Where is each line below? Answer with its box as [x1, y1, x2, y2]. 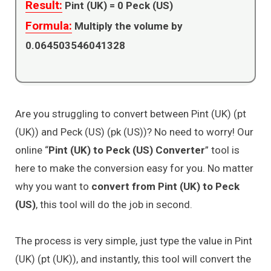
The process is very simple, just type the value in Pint [15, 235, 252, 247]
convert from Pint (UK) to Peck [91, 180, 240, 192]
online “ [15, 143, 48, 156]
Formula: [25, 18, 72, 33]
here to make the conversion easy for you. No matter [15, 162, 253, 174]
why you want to [15, 180, 91, 192]
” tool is [205, 143, 240, 156]
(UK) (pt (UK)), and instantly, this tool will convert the [15, 253, 251, 266]
